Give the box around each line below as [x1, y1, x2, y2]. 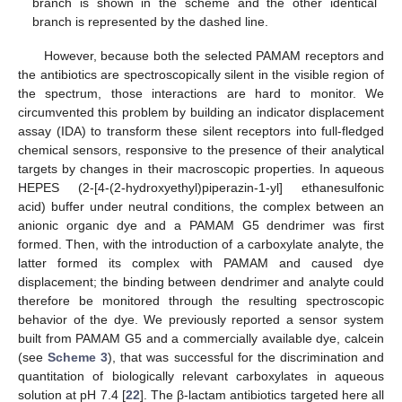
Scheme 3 [48, 349, 109, 364]
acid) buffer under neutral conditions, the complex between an [18, 198, 384, 214]
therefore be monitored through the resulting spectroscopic [18, 293, 384, 308]
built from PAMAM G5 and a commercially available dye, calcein [18, 330, 384, 345]
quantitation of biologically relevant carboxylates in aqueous [18, 368, 384, 383]
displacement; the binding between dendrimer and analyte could [18, 274, 384, 289]
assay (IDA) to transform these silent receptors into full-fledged [18, 123, 384, 138]
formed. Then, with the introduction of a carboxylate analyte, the [18, 236, 384, 251]
